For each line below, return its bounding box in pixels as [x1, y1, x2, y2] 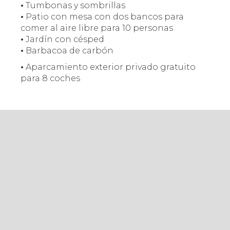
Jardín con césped [24, 34, 104, 44]
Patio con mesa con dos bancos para [24, 12, 184, 22]
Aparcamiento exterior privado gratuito [24, 62, 196, 72]
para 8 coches [21, 73, 80, 83]
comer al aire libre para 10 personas [21, 23, 173, 33]
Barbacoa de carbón [24, 46, 113, 55]
